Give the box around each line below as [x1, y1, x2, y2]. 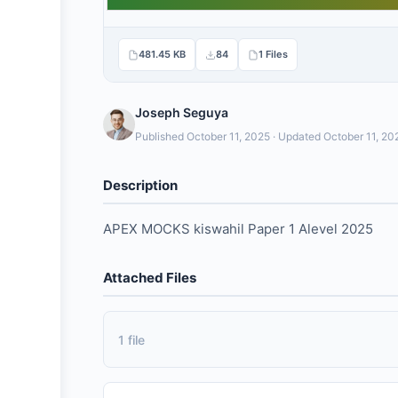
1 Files [259, 48, 288, 60]
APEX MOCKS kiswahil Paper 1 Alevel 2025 [103, 220, 373, 237]
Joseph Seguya [135, 105, 228, 120]
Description [103, 177, 178, 194]
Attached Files [103, 269, 196, 286]
